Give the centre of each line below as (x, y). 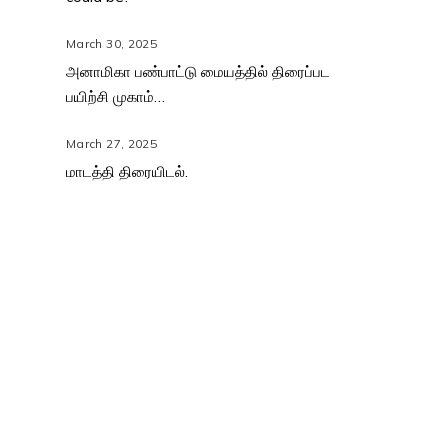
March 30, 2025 (112, 43)
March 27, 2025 (112, 143)
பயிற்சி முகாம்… (115, 96)
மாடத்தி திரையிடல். (127, 171)
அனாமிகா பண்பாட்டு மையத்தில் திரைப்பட (198, 71)
